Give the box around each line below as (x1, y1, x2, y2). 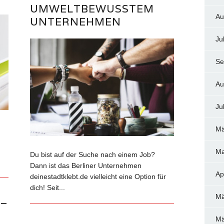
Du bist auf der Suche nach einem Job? (30, 150, 155, 159)
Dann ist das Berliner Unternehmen (30, 161, 142, 170)
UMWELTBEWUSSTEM (30, 1, 154, 15)
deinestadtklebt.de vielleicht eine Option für (30, 172, 166, 181)
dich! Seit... (30, 183, 65, 192)
